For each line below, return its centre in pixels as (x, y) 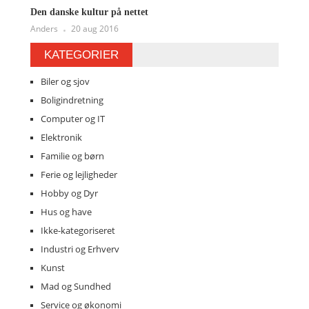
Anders (44, 29)
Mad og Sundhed (76, 287)
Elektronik (61, 138)
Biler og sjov (65, 82)
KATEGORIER (81, 55)
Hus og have (66, 212)
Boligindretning (72, 100)
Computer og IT (73, 119)
